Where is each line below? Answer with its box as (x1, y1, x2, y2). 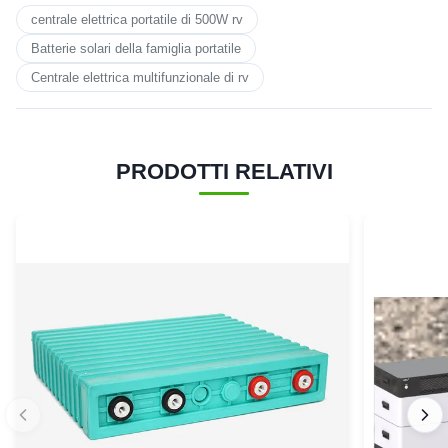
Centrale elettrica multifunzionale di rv (31, 70, 249, 86)
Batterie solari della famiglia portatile (31, 41, 241, 57)
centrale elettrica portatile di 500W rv (31, 12, 243, 28)
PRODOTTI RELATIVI (115, 159, 333, 185)
